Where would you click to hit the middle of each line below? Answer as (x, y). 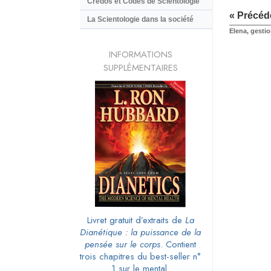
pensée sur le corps (122, 244)
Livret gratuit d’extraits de (136, 220)
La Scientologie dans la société (140, 20)
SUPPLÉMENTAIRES (140, 67)
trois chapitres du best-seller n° (140, 256)
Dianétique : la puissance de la (140, 232)
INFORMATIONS (140, 54)
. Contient (178, 244)
